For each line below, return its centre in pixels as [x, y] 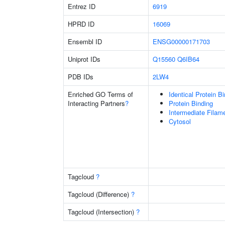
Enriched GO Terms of [100, 94]
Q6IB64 [188, 59]
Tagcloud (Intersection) [102, 212]
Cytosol [180, 121]
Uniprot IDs [84, 59]
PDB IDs [81, 77]
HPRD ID [81, 24]
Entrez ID [82, 6]
